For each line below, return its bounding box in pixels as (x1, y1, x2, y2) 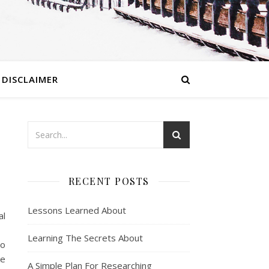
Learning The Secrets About (28, 232, 143, 244)
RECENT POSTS (68, 175, 150, 187)
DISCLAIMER (1, 73, 58, 85)
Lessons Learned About (28, 204, 126, 216)
